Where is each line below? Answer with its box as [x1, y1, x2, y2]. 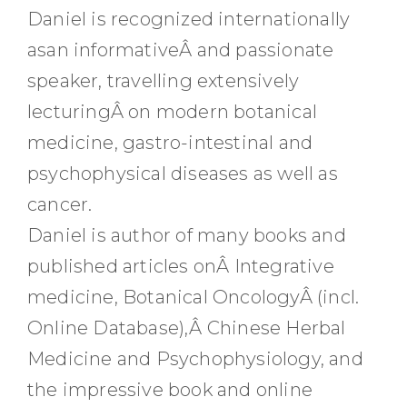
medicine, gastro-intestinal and [27, 132, 313, 154]
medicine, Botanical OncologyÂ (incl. [27, 286, 360, 308]
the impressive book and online [27, 379, 313, 401]
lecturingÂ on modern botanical [27, 101, 318, 123]
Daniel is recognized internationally [27, 8, 351, 30]
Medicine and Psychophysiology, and [27, 348, 363, 370]
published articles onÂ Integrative [27, 255, 334, 277]
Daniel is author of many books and [27, 224, 346, 246]
